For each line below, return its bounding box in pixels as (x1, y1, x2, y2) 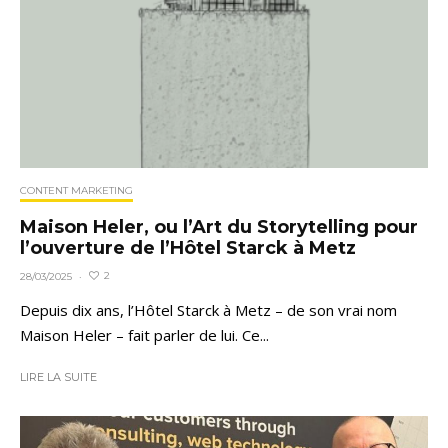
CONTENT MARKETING (20, 183, 133, 197)
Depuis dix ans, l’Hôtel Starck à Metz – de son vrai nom (20, 299, 397, 320)
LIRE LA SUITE (20, 369, 97, 384)
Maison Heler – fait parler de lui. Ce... (20, 324, 269, 345)
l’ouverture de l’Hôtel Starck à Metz (20, 236, 356, 259)
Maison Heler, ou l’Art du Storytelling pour (20, 215, 418, 238)
